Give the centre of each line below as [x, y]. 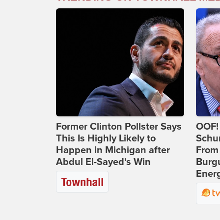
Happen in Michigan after [113, 151]
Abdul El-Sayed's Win [103, 162]
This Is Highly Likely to [106, 139]
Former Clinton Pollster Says [119, 127]
